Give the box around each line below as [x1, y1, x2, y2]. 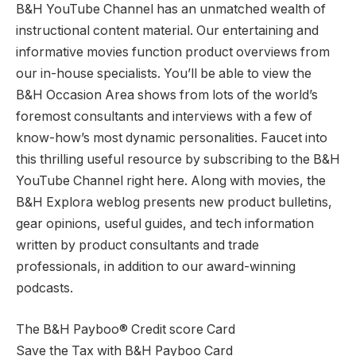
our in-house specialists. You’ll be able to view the [16, 66, 311, 82]
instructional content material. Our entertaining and [16, 23, 319, 39]
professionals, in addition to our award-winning [16, 259, 296, 275]
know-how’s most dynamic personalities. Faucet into [16, 130, 327, 146]
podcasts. [16, 281, 73, 296]
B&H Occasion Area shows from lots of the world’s [16, 87, 318, 103]
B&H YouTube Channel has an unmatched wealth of [16, 2, 326, 17]
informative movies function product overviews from [16, 44, 330, 60]
